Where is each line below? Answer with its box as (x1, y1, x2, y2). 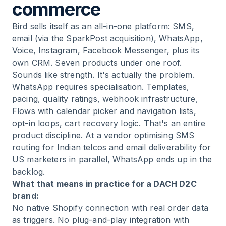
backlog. (12, 166, 45, 177)
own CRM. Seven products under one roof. (12, 58, 182, 68)
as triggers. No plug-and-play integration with (12, 215, 190, 225)
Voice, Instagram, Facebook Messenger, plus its (12, 45, 200, 55)
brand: (12, 191, 39, 201)
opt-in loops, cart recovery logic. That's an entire (12, 118, 206, 128)
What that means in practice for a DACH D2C (12, 179, 197, 189)
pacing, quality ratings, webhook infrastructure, (12, 94, 198, 104)
